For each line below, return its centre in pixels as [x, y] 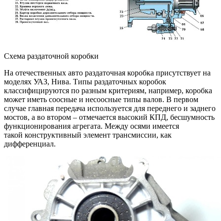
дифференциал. [30, 144]
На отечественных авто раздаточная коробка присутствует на [107, 73]
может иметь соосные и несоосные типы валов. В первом [101, 99]
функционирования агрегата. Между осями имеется [92, 126]
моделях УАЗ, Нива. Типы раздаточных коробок [85, 81]
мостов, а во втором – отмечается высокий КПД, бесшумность [109, 117]
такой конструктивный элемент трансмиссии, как [88, 135]
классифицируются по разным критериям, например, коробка [108, 90]
